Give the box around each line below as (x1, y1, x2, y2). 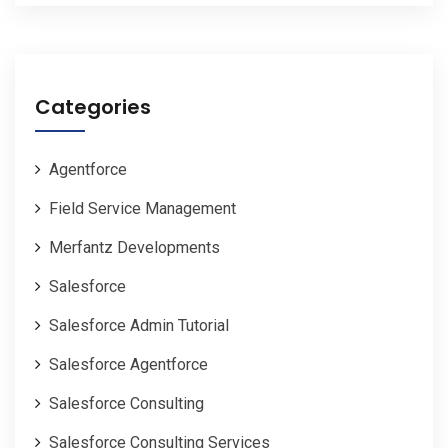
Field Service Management (49, 199, 236, 219)
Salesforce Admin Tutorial (49, 316, 229, 336)
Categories (35, 93, 151, 122)
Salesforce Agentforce (49, 355, 208, 375)
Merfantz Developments (49, 238, 220, 258)
